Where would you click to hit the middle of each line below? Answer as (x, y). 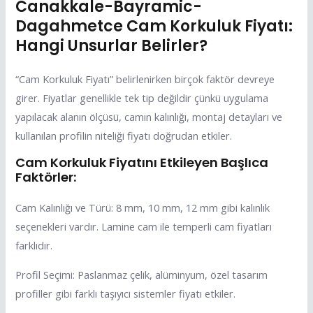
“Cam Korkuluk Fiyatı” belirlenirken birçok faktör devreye (145, 79)
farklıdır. (34, 246)
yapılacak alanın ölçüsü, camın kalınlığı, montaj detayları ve (149, 116)
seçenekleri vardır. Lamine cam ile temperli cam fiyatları (144, 227)
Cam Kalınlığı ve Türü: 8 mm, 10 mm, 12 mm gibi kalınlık (143, 208)
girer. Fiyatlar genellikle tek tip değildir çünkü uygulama (142, 97)
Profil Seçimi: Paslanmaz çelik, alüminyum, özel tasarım (142, 274)
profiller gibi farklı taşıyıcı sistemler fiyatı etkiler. (126, 293)
